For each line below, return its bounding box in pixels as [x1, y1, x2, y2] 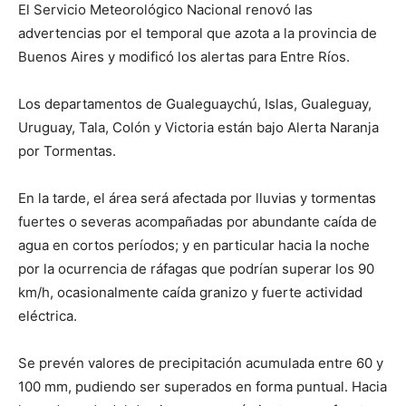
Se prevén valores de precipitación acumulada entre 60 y [18, 353, 383, 372]
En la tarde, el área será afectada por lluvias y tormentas [18, 188, 376, 207]
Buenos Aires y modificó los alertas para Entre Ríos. [18, 47, 350, 65]
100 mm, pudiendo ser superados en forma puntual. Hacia [18, 377, 387, 395]
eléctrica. [18, 306, 77, 324]
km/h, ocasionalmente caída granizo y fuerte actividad [18, 283, 362, 301]
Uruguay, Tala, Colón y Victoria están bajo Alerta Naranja [18, 118, 379, 136]
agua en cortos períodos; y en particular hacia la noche [18, 236, 370, 254]
